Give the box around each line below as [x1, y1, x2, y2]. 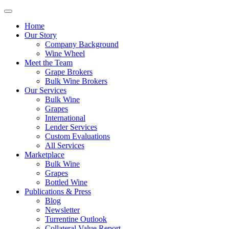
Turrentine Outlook [45, 215, 107, 223]
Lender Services [45, 123, 97, 131]
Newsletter [45, 205, 80, 214]
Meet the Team [25, 58, 73, 67]
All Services [45, 141, 84, 150]
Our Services [25, 86, 66, 95]
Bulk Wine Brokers [45, 77, 107, 85]
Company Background [45, 40, 119, 49]
